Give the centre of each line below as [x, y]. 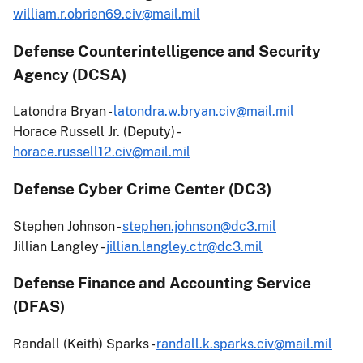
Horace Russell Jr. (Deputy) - [96, 132]
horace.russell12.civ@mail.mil [102, 152]
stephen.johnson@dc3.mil [199, 226]
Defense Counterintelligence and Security [167, 51]
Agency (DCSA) [70, 74]
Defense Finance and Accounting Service [162, 283]
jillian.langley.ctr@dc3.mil [184, 246]
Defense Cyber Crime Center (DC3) [142, 189]
